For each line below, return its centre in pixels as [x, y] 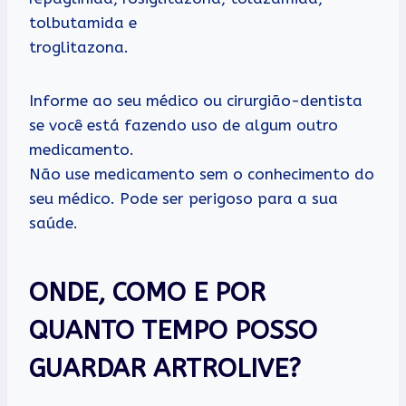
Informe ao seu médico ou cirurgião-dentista [196, 100]
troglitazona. [79, 47]
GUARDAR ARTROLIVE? [165, 368]
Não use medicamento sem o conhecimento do [202, 174]
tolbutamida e [83, 22]
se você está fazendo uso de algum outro [184, 125]
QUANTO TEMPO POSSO [173, 330]
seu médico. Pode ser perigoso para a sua [184, 198]
